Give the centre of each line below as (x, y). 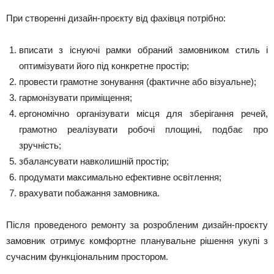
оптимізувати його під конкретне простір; (104, 66)
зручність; (40, 145)
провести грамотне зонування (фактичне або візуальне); (138, 82)
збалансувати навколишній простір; (94, 161)
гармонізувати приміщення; (76, 98)
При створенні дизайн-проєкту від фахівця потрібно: (116, 18)
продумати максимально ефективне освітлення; (120, 177)
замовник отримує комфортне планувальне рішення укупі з (137, 241)
